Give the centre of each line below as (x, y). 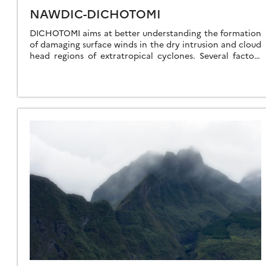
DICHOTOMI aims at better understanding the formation (145, 32)
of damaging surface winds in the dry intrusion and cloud (145, 44)
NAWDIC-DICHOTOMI (95, 13)
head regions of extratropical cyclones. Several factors (145, 55)
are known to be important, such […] (103, 66)
